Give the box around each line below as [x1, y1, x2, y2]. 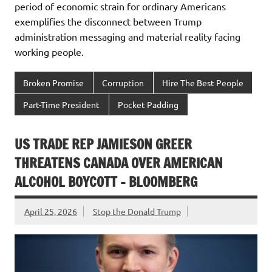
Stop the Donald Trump [92, 205, 181, 217]
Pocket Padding [118, 99, 179, 110]
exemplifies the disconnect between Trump [15, 15, 202, 28]
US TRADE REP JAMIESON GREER [15, 134, 192, 154]
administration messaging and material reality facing [15, 30, 240, 43]
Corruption [102, 76, 144, 88]
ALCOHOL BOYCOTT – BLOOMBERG [15, 172, 197, 191]
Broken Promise [23, 76, 84, 88]
